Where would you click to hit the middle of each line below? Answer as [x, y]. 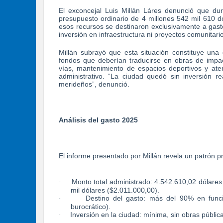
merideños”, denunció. [94, 84]
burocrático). [91, 206]
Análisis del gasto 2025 [98, 120]
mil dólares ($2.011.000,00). [115, 190]
